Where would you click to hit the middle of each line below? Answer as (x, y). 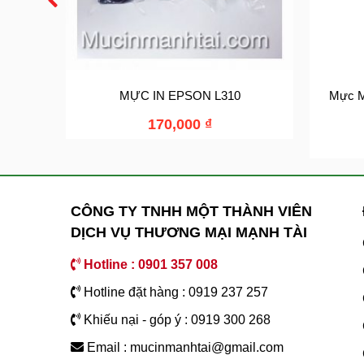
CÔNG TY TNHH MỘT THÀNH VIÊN (191, 212)
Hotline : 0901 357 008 (149, 265)
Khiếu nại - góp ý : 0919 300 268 (175, 320)
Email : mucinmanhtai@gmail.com (184, 348)
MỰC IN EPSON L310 (180, 96)
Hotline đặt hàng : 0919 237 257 (174, 292)
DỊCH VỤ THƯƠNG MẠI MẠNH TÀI (189, 233)
